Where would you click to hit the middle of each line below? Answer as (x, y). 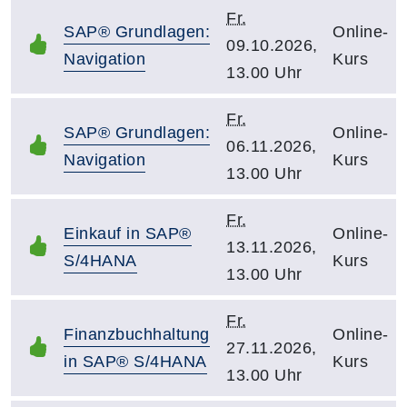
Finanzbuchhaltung (137, 334)
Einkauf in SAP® (128, 233)
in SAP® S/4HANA (135, 361)
